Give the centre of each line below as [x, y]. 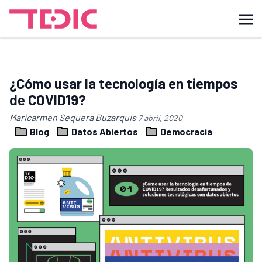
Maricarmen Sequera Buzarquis [74, 117]
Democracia [185, 131]
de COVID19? [48, 100]
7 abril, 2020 [160, 118]
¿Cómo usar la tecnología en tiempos [123, 83]
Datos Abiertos [105, 131]
